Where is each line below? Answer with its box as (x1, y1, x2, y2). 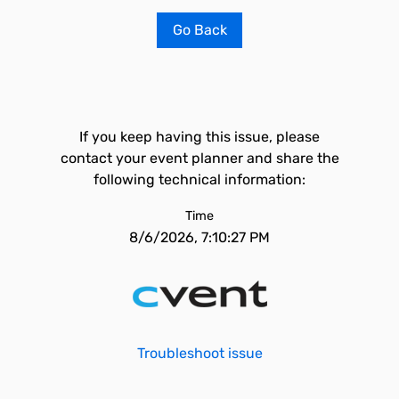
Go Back (172, 21, 227, 38)
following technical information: (94, 171, 305, 188)
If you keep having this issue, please (79, 128, 320, 145)
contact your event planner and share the (60, 150, 339, 167)
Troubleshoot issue (136, 345, 263, 362)
